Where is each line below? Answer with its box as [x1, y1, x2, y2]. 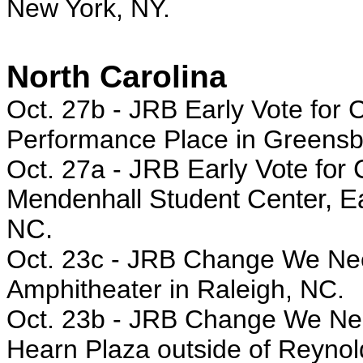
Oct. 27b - [6, 95, 129, 124]
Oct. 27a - [6, 155, 129, 184]
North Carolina [6, 59, 227, 94]
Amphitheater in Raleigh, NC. [6, 275, 344, 304]
